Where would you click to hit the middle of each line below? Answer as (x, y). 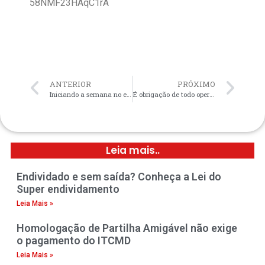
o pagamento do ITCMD (74, 240)
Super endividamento (68, 189)
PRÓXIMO (196, 84)
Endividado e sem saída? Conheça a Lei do (119, 176)
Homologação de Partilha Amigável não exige (127, 228)
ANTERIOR (70, 84)
